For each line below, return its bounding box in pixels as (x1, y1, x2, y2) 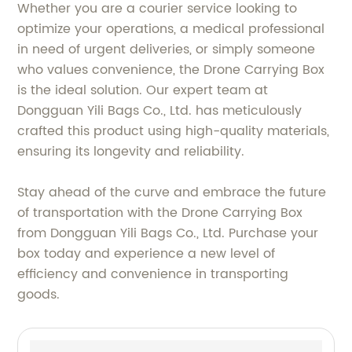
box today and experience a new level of (17, 244, 276, 265)
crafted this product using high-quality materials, (17, 121, 330, 142)
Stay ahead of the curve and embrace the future (17, 182, 327, 203)
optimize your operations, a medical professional (17, 19, 325, 40)
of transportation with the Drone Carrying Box (17, 203, 303, 224)
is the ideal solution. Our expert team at (17, 80, 269, 101)
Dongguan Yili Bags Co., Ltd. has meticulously (17, 101, 302, 122)
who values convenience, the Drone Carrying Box (17, 60, 325, 81)
